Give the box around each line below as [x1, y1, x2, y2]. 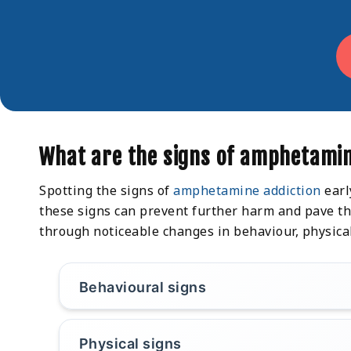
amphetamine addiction [173, 182, 321, 200]
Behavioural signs [78, 279, 207, 296]
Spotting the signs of [39, 182, 174, 200]
